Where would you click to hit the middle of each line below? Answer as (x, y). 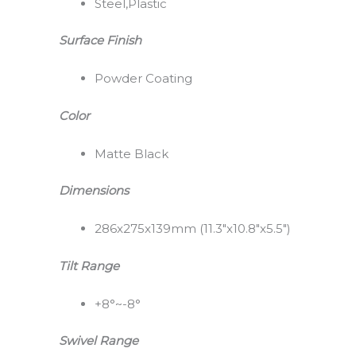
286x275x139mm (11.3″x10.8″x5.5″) (192, 229)
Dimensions (93, 191)
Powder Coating (143, 79)
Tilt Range (89, 265)
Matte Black (131, 153)
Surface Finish (100, 41)
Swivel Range (98, 341)
